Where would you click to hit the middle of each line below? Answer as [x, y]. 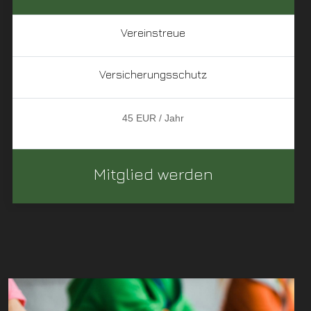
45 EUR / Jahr [153, 118]
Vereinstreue [153, 33]
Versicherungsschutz [153, 75]
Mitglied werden [153, 174]
